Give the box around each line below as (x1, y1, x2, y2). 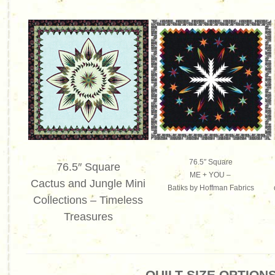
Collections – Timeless (33, 194, 144, 206)
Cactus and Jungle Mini (31, 177, 146, 190)
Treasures (64, 211, 113, 223)
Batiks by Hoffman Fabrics (168, 184, 255, 192)
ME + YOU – (190, 171, 233, 179)
